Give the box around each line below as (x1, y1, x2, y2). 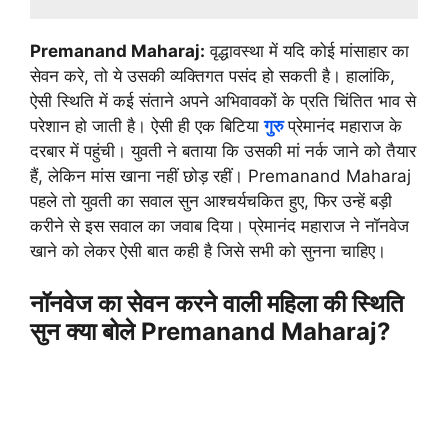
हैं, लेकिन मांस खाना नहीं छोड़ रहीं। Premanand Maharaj (30, 166, 411, 187)
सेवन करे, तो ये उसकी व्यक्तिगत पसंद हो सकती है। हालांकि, (30, 66, 395, 87)
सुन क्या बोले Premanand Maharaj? (30, 316, 391, 346)
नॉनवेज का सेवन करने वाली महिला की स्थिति (30, 288, 404, 318)
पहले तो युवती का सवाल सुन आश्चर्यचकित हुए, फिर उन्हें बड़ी (30, 191, 392, 212)
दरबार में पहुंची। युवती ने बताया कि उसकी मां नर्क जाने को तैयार (30, 141, 416, 162)
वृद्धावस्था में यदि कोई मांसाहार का (205, 41, 409, 62)
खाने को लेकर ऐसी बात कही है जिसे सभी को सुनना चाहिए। (30, 241, 386, 262)
